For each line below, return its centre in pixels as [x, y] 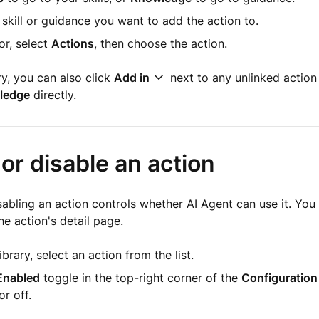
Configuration [279, 278]
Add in [131, 78]
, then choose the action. [160, 43]
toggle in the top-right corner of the [140, 278]
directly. [53, 95]
